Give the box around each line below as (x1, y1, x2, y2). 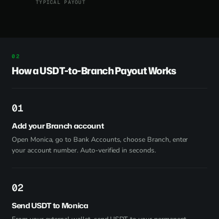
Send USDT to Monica (12, 200, 88, 211)
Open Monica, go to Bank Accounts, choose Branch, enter (12, 135, 188, 144)
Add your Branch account (12, 121, 104, 131)
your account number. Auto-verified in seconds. (12, 146, 156, 155)
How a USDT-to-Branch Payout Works (12, 64, 176, 77)
